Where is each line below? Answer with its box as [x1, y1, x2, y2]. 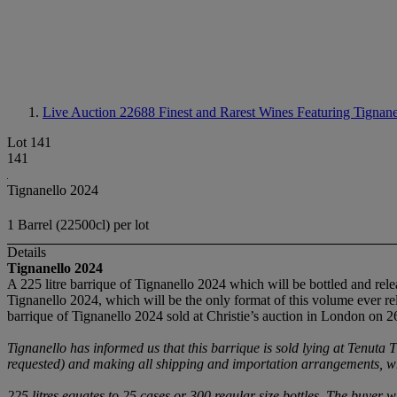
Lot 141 [7, 135, 51, 150]
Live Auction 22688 [43, 105, 159, 120]
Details [7, 245, 46, 261]
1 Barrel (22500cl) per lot [7, 217, 149, 233]
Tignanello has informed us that [7, 340, 184, 356]
